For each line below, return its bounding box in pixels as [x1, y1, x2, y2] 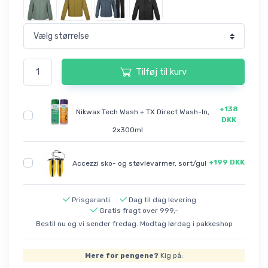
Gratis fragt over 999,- [99, 206, 178, 215]
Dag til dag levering [128, 195, 196, 204]
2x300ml [112, 125, 144, 134]
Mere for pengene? [85, 251, 159, 260]
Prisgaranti [71, 195, 110, 204]
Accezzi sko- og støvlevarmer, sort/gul [72, 159, 206, 167]
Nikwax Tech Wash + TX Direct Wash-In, [76, 107, 210, 116]
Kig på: [159, 251, 183, 260]
